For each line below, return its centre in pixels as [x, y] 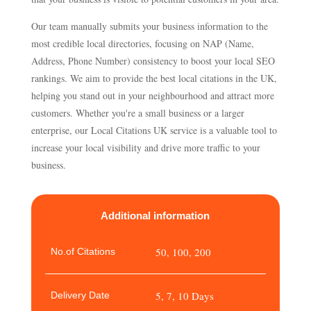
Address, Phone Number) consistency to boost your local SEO [153, 61]
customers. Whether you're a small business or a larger [137, 113]
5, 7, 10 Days [184, 296]
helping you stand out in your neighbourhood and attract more [152, 96]
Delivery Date [80, 295]
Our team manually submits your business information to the [149, 26]
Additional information [155, 216]
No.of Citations [83, 252]
